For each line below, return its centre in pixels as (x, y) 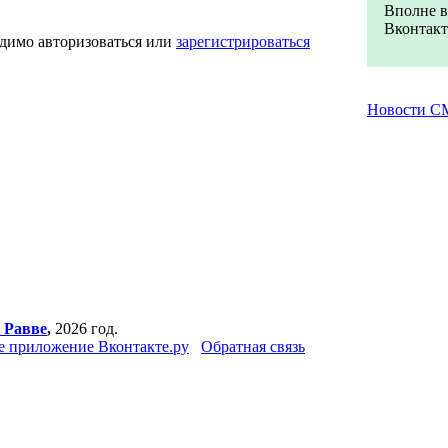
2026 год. (84, 328)
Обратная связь (253, 346)
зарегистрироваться (243, 41)
